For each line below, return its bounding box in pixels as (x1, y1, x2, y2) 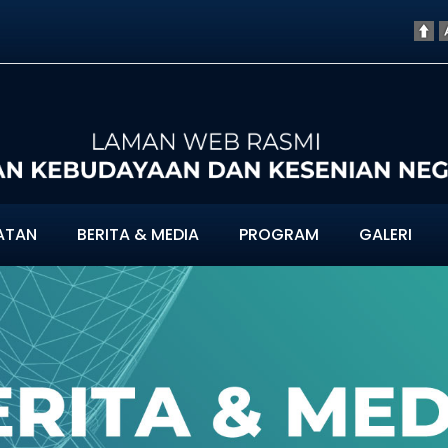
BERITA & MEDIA (77, 223, 199, 246)
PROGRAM (239, 223, 319, 246)
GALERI (359, 223, 412, 246)
